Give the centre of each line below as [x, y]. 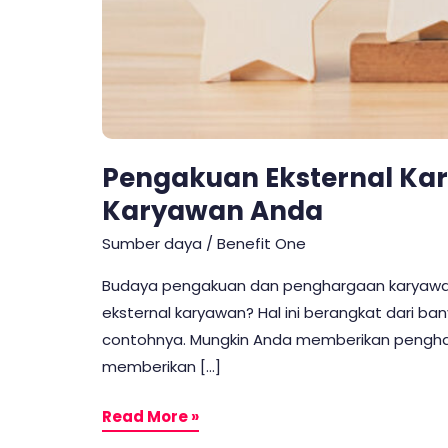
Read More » [150, 416]
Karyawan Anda [212, 210]
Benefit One [261, 244]
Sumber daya [152, 244]
